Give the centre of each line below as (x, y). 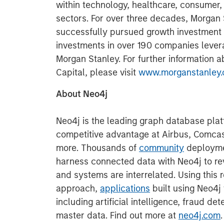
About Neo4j (82, 94)
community (161, 148)
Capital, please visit (97, 72)
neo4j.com (199, 215)
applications (125, 188)
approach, (78, 188)
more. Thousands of (97, 148)
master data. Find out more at (117, 215)
